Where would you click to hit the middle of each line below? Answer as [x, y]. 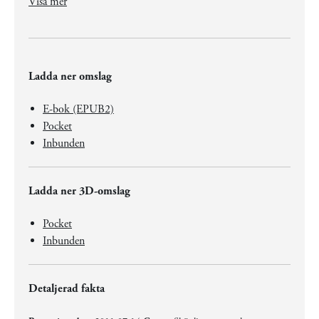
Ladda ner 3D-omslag [79, 191]
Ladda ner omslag [70, 77]
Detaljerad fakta [67, 289]
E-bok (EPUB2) [78, 109]
